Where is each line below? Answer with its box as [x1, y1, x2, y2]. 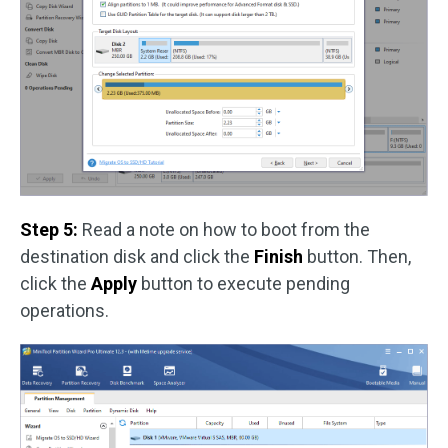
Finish [254, 245, 303, 267]
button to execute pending [137, 272, 350, 294]
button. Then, [303, 245, 411, 267]
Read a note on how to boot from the [78, 218, 370, 240]
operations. [20, 299, 109, 321]
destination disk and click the [20, 245, 254, 267]
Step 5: [20, 218, 78, 240]
